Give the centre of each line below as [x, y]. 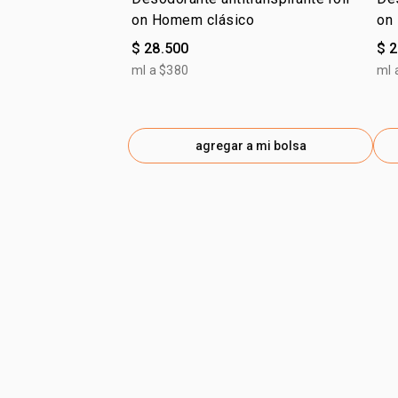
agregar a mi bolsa [251, 146]
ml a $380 [160, 70]
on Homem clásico [193, 20]
